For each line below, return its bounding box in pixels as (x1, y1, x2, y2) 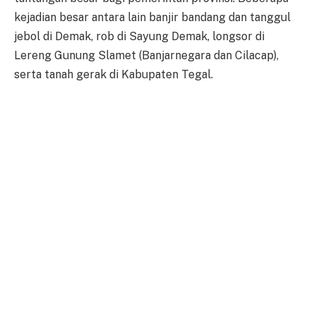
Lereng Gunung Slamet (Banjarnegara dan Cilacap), (14, 48, 279, 62)
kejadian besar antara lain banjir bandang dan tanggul (14, 10, 291, 24)
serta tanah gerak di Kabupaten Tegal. (14, 67, 213, 81)
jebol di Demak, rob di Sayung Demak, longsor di (14, 29, 265, 43)
